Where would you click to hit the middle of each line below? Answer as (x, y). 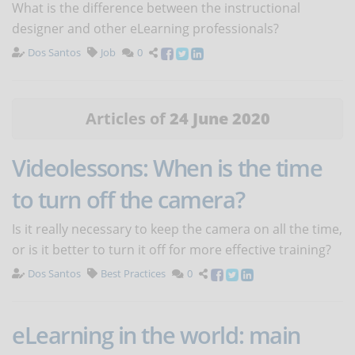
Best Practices (133, 274)
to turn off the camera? (128, 200)
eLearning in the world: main (156, 335)
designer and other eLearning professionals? (145, 29)
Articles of (127, 119)
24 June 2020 (219, 119)
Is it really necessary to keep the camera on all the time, (177, 229)
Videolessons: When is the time (167, 168)
